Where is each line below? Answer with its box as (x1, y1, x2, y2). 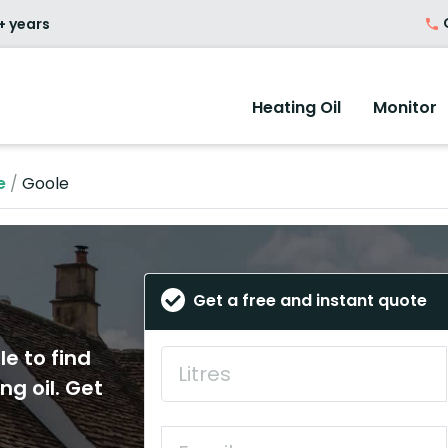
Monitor (373, 96, 437, 119)
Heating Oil (252, 96, 341, 119)
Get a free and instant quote (193, 289, 427, 313)
